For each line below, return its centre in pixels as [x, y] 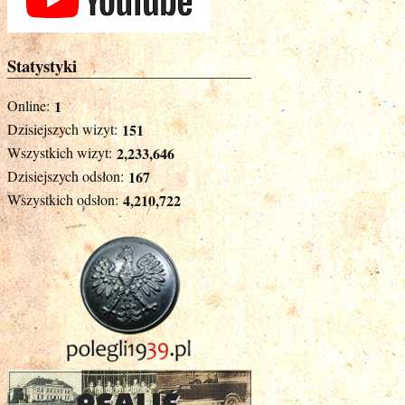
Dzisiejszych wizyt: [62, 128]
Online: [28, 105]
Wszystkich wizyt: [60, 152]
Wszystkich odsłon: [63, 199]
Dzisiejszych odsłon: [66, 175]
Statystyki [42, 66]
